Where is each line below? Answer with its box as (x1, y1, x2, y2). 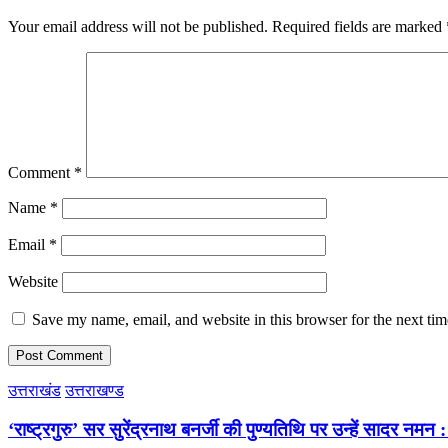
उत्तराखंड (8, 382, 61, 400)
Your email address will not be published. (8, 18, 268, 36)
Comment (8, 164, 74, 182)
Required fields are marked (272, 18, 446, 36)
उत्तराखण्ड (65, 382, 124, 400)
